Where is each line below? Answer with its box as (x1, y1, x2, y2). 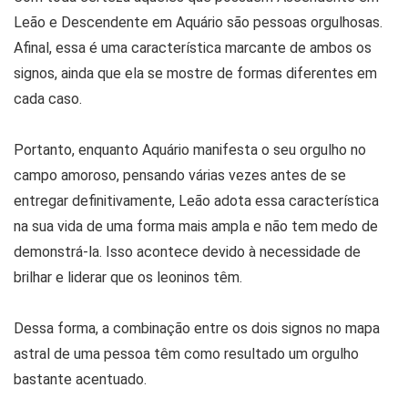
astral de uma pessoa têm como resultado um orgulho (14, 345, 359, 363)
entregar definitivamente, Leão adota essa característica (14, 192, 379, 210)
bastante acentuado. (14, 371, 147, 389)
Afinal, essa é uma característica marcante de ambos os (14, 39, 372, 57)
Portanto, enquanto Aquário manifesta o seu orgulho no (14, 141, 366, 159)
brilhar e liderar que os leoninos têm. (14, 269, 242, 287)
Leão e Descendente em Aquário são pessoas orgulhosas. (14, 14, 382, 32)
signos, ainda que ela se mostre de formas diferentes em (14, 65, 377, 83)
